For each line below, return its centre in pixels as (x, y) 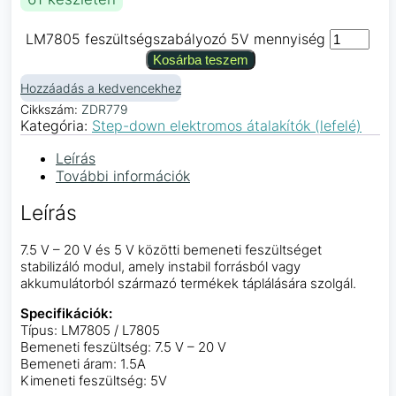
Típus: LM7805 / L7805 (90, 331)
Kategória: (56, 125)
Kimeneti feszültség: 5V (94, 381)
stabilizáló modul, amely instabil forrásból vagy (160, 267)
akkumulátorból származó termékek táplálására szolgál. (188, 284)
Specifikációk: (66, 314)
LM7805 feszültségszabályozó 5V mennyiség (175, 38)
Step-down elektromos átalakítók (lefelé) (227, 125)
